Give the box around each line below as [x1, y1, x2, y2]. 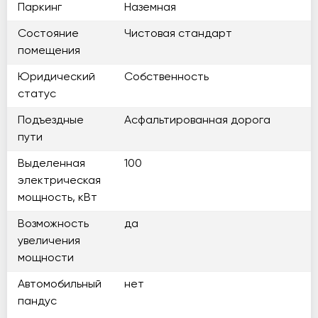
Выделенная [18, 158, 85, 170]
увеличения [18, 236, 80, 247]
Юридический [18, 72, 95, 83]
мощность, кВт [18, 192, 97, 204]
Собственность [124, 72, 209, 83]
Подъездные [18, 115, 84, 126]
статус [18, 89, 56, 100]
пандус [18, 296, 57, 307]
